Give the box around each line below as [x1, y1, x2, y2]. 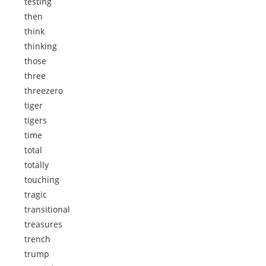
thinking [24, 40, 57, 52]
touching [24, 174, 59, 185]
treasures [24, 218, 62, 230]
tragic [24, 189, 47, 200]
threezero [24, 85, 63, 96]
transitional [24, 204, 70, 215]
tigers [24, 115, 47, 126]
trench [24, 233, 50, 245]
